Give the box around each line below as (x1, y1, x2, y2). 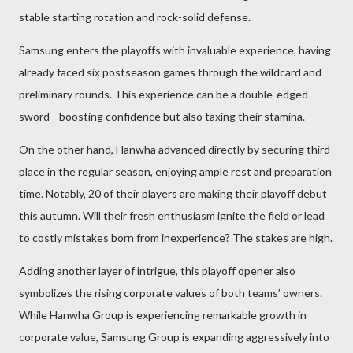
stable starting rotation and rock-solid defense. (19, 10, 251, 24)
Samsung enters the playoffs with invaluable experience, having (19, 43, 331, 57)
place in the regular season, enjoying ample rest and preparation (19, 165, 332, 178)
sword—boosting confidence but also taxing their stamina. (19, 110, 305, 123)
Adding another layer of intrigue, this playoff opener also (19, 264, 295, 277)
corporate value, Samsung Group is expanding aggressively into (19, 330, 329, 344)
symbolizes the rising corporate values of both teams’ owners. (19, 286, 322, 299)
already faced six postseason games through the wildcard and (19, 65, 321, 79)
